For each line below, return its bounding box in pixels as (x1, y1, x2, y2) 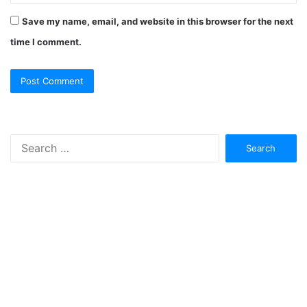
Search (219, 135, 249, 147)
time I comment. (10, 36, 82, 48)
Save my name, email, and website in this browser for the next (22, 16, 293, 27)
